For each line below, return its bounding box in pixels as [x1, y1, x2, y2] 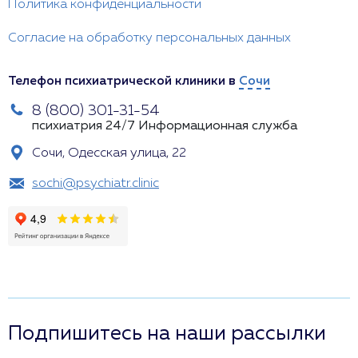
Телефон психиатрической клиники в [8, 75, 239, 88]
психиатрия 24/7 [32, 120, 135, 133]
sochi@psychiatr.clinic [32, 177, 159, 190]
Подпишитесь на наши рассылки [8, 324, 326, 344]
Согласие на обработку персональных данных [8, 32, 291, 45]
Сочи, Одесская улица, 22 [32, 147, 186, 160]
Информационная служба [138, 120, 297, 133]
